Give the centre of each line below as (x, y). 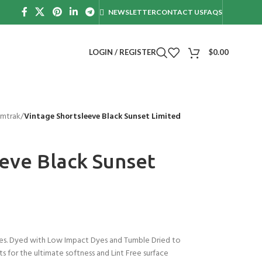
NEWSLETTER (132, 12)
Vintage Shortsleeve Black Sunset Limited (102, 117)
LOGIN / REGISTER (122, 52)
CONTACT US (180, 12)
